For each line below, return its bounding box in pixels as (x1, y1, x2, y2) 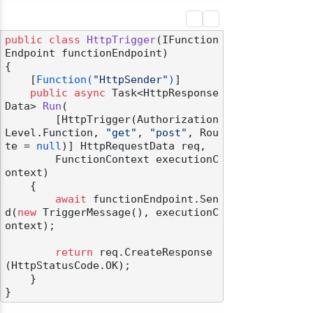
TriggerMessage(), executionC (36, 207, 219, 219)
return (55, 247, 93, 259)
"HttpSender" (93, 74, 168, 86)
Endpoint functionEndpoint (5, 48, 162, 59)
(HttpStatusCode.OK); (5, 260, 131, 272)
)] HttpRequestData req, (61, 140, 206, 152)
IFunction (162, 34, 219, 46)
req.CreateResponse (93, 247, 212, 259)
